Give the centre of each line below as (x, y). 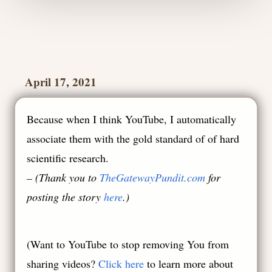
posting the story (66, 197)
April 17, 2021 (61, 82)
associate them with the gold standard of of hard (133, 138)
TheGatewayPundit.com (153, 177)
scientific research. (68, 158)
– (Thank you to (63, 177)
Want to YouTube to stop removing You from (130, 244)
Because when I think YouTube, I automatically (132, 119)
